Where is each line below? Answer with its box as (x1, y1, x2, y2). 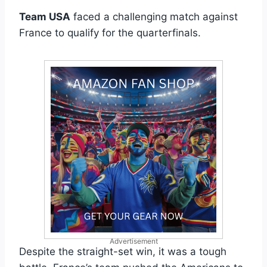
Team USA (19, 10, 70, 23)
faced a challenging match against (70, 10, 238, 23)
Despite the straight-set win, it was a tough (19, 245, 226, 257)
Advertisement (109, 236, 158, 246)
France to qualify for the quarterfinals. (19, 26, 201, 39)
